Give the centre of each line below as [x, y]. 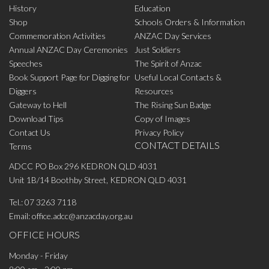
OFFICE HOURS [44, 234]
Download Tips [36, 119]
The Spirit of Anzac [168, 63]
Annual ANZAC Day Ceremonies [68, 50]
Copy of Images [162, 119]
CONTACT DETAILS [177, 145]
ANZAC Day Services [173, 36]
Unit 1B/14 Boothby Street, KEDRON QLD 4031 [98, 180]
